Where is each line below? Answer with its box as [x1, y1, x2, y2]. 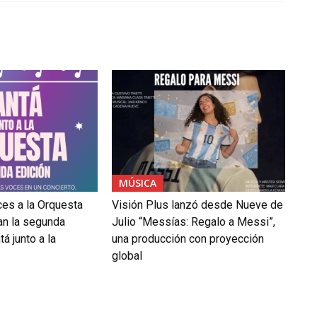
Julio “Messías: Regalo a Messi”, [111, 214, 275, 229]
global [111, 248, 142, 263]
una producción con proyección [111, 231, 264, 246]
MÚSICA [118, 175, 156, 190]
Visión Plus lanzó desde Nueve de [111, 197, 283, 212]
